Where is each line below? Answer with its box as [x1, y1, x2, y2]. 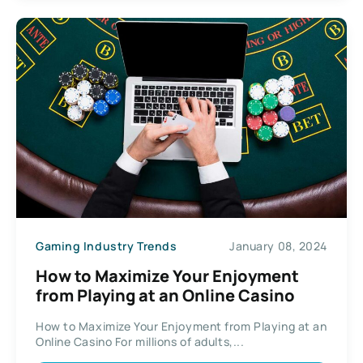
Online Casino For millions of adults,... [36, 334, 245, 350]
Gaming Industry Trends [36, 237, 177, 254]
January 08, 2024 [229, 237, 327, 254]
